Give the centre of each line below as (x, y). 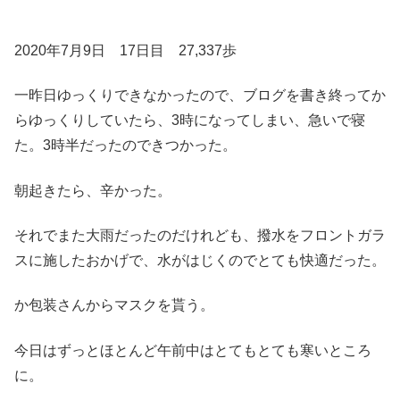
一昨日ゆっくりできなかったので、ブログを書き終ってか (200, 96)
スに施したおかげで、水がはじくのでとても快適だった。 (200, 260)
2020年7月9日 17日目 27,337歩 (125, 50)
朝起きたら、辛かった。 (93, 190)
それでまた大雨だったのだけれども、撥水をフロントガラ (200, 235)
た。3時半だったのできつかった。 (125, 146)
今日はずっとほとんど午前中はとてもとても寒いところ (193, 350)
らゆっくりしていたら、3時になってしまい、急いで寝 (190, 121)
